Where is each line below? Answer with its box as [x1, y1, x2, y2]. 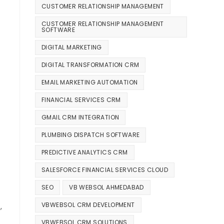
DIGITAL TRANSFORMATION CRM [41, 60, 139, 69]
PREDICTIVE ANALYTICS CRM [41, 148, 128, 157]
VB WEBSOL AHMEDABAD [69, 183, 144, 192]
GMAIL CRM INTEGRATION [41, 113, 119, 122]
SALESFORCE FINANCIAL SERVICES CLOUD [41, 165, 168, 174]
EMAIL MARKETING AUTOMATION [41, 78, 138, 87]
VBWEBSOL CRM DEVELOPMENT [41, 200, 135, 209]
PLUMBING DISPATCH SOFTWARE [41, 130, 140, 139]
